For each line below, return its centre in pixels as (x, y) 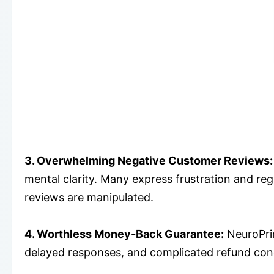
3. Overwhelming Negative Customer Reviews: (149, 160)
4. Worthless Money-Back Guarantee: (124, 234)
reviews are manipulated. (89, 197)
